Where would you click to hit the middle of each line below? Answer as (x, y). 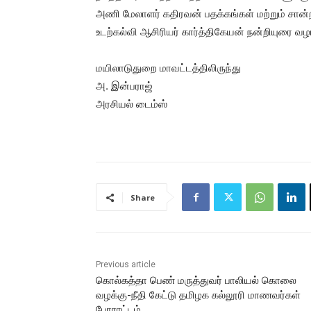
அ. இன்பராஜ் (124, 86)
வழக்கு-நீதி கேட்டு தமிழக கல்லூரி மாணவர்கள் (198, 295)
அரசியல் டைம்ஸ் (132, 104)
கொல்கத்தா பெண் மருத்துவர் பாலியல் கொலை (196, 281)
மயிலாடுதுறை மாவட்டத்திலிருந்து (168, 68)
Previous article (126, 265)
